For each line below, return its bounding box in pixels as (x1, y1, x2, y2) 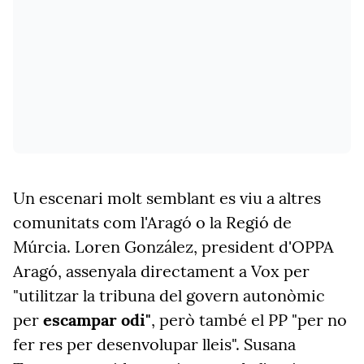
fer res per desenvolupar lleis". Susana (13, 334, 296, 354)
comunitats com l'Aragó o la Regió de (13, 212, 292, 232)
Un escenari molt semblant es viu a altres (13, 188, 321, 208)
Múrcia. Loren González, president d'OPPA (13, 236, 334, 257)
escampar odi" (43, 310, 151, 330)
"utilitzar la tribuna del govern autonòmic (13, 285, 325, 305)
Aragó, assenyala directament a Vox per (13, 261, 310, 281)
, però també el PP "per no (151, 310, 347, 330)
